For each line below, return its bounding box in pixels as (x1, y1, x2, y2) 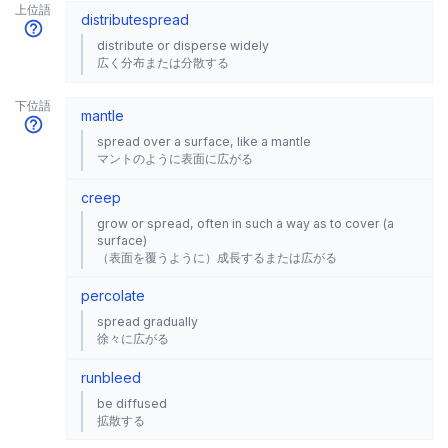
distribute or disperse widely (97, 38, 269, 54)
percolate (81, 287, 145, 305)
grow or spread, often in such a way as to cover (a (97, 215, 394, 231)
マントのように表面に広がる (97, 151, 253, 167)
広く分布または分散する (97, 55, 229, 71)
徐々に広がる (97, 331, 169, 347)
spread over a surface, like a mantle (97, 134, 311, 150)
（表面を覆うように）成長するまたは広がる (97, 249, 337, 265)
